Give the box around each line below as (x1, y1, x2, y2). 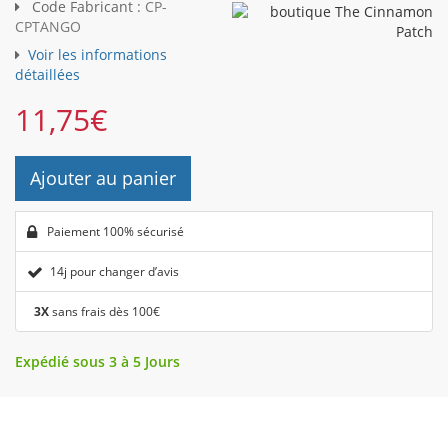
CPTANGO (15, 17, 81, 37)
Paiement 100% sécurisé (44, 223, 184, 241)
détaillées (15, 65, 80, 85)
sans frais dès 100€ (49, 303, 160, 321)
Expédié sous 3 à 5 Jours (15, 352, 180, 372)
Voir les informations (28, 45, 167, 65)
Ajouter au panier (30, 166, 176, 191)
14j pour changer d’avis (50, 263, 179, 281)
